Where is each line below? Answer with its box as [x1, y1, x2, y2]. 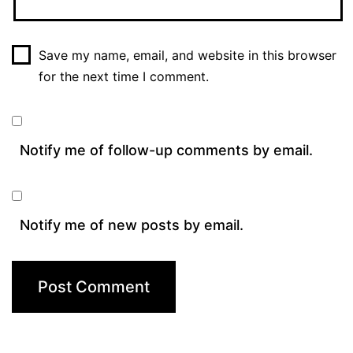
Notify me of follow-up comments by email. [20, 142, 313, 159]
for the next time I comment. [38, 69, 209, 85]
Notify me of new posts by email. [20, 217, 243, 234]
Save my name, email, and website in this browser [38, 47, 336, 64]
